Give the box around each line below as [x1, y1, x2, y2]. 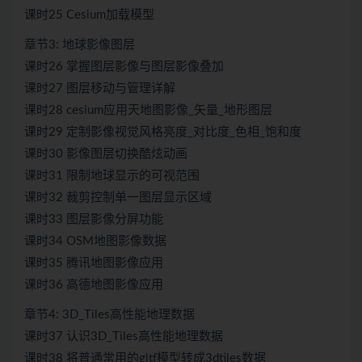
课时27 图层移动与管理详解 [24, 82, 175, 95]
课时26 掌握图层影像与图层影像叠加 [24, 61, 224, 74]
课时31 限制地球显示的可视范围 [24, 170, 200, 183]
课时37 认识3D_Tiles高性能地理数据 [24, 330, 223, 343]
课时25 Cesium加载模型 [24, 9, 154, 22]
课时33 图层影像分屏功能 [24, 213, 163, 226]
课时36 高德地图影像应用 [24, 279, 163, 292]
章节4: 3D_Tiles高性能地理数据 [24, 309, 195, 322]
